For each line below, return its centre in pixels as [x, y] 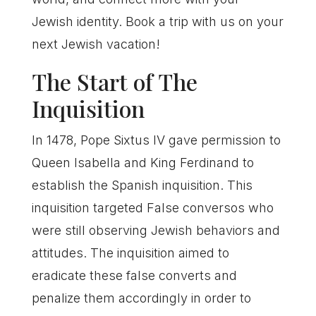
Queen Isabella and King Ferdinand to [142, 163]
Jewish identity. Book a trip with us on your [157, 22]
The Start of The [114, 81]
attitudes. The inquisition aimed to [130, 253]
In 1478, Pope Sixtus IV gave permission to [156, 140]
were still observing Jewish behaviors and [156, 230]
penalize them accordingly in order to [141, 298]
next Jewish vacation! [96, 44]
